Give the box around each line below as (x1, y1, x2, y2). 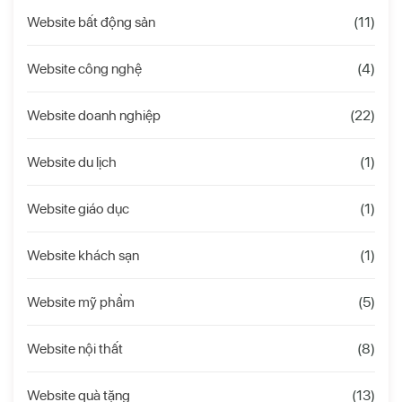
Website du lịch (27, 153, 117, 170)
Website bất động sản (27, 13, 155, 31)
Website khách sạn (27, 246, 139, 264)
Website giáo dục (27, 199, 129, 217)
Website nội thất (27, 339, 123, 357)
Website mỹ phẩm (27, 293, 135, 310)
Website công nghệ (27, 59, 142, 77)
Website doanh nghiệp (27, 106, 161, 124)
